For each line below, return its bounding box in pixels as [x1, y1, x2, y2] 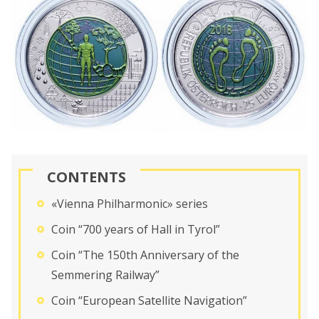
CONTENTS [47, 167, 126, 187]
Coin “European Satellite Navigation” [51, 292, 247, 308]
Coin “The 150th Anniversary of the [51, 246, 239, 263]
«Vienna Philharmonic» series [51, 195, 208, 211]
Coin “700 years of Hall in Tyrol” [51, 221, 220, 237]
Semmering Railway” [51, 266, 159, 283]
